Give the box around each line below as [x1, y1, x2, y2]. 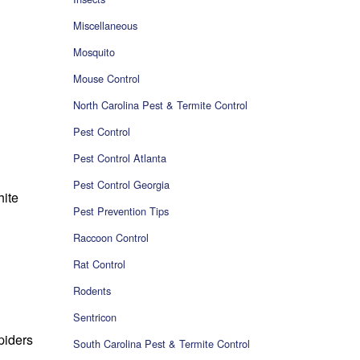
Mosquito [73, 44, 115, 60]
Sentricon [73, 309, 117, 325]
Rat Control [73, 256, 125, 272]
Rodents [73, 283, 111, 299]
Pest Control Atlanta [73, 150, 166, 166]
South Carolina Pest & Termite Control [73, 336, 250, 352]
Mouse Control [73, 71, 140, 87]
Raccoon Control [73, 230, 149, 246]
